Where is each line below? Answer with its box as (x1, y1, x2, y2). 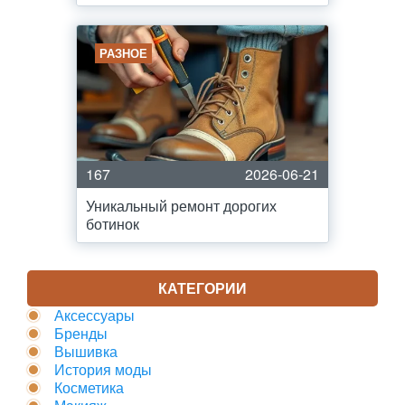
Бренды (54, 323, 108, 344)
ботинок (86, 213, 139, 234)
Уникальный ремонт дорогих (86, 195, 277, 216)
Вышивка (54, 341, 118, 362)
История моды (54, 359, 152, 380)
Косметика (54, 377, 124, 398)
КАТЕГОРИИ (158, 278, 247, 298)
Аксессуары (54, 305, 135, 325)
